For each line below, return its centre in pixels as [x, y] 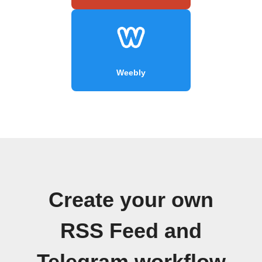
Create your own [131, 200]
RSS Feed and [131, 231]
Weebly [131, 72]
